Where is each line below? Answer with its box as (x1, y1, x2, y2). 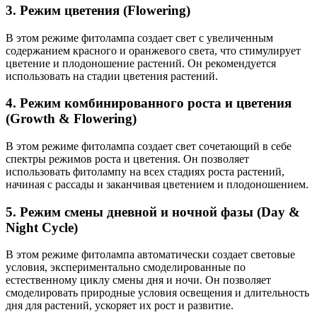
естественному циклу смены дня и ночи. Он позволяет (6, 274, 271, 287)
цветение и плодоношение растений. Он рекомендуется (6, 57, 276, 69)
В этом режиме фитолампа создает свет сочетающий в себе (6, 140, 292, 152)
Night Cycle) (6, 219, 78, 235)
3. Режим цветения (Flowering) (6, 2, 190, 18)
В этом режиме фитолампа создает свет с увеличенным (6, 31, 273, 44)
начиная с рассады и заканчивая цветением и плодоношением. (6, 178, 309, 190)
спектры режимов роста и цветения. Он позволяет (6, 153, 249, 165)
